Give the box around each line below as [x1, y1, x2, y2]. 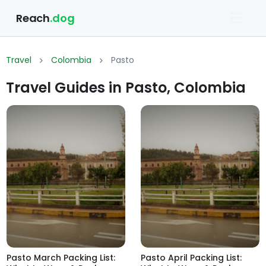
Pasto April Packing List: [141, 252, 242, 264]
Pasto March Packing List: [7, 252, 115, 264]
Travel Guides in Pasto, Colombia [6, 78, 246, 98]
